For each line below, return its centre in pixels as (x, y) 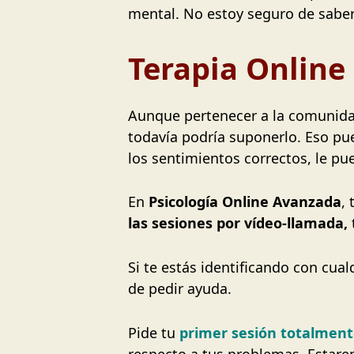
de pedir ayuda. (180, 289)
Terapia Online (237, 68)
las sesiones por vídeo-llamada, (238, 223)
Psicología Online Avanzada (245, 202)
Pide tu (152, 332)
